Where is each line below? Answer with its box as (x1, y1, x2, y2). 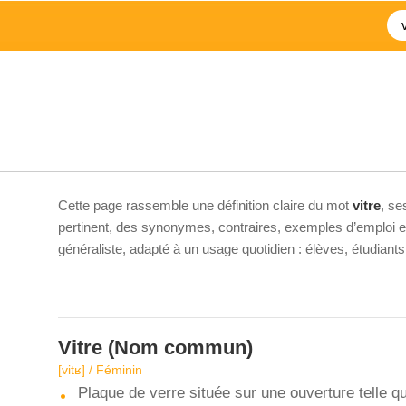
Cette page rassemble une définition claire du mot (58, 198, 353, 213)
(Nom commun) (102, 336, 253, 359)
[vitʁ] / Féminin (58, 362, 142, 377)
